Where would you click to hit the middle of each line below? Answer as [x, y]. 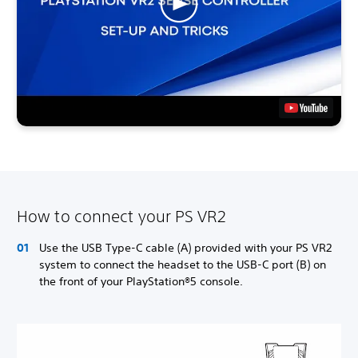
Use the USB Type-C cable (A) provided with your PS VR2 [185, 247]
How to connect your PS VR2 [121, 216]
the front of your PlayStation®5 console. [141, 281]
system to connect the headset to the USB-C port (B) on [183, 264]
